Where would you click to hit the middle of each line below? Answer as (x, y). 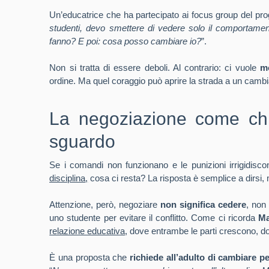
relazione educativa (87, 231)
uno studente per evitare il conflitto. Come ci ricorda (154, 218)
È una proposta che (90, 257)
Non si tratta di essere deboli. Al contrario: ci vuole (155, 68)
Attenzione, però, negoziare (105, 204)
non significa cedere (203, 204)
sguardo (83, 141)
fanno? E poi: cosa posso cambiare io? (125, 41)
